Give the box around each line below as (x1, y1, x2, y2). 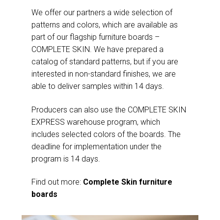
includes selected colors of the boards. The (31, 129, 181, 139)
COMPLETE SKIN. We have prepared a (31, 45, 164, 55)
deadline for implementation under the (31, 141, 162, 151)
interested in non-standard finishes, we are (31, 69, 176, 79)
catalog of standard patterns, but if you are (31, 57, 178, 67)
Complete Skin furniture (83, 177, 172, 187)
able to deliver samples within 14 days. (31, 82, 164, 91)
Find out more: (31, 177, 83, 187)
